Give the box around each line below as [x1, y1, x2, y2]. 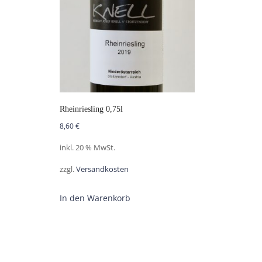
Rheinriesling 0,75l [60, 104, 123, 113]
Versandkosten [76, 164, 129, 174]
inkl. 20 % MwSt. [60, 142, 115, 153]
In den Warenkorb [60, 192, 130, 204]
